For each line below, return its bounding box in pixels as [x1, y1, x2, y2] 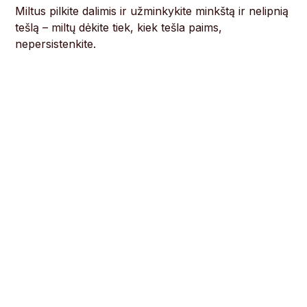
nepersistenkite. [15, 37, 97, 51]
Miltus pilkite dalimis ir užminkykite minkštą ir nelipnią [15, 4, 289, 19]
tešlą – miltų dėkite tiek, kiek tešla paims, [15, 21, 223, 35]
